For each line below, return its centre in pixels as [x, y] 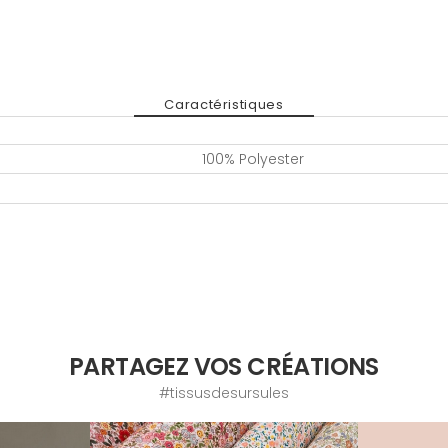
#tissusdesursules [224, 393]
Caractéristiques [224, 104]
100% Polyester [253, 159]
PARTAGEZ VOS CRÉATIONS [224, 366]
